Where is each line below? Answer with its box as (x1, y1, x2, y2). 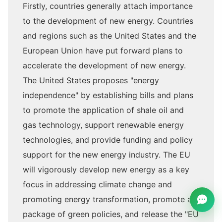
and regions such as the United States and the (23, 31, 196, 41)
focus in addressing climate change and (23, 179, 172, 190)
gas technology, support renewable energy (23, 120, 184, 130)
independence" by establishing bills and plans (23, 90, 193, 101)
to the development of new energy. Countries (23, 16, 193, 26)
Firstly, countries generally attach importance (23, 1, 193, 11)
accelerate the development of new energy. (23, 60, 186, 71)
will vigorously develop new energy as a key (23, 165, 189, 175)
